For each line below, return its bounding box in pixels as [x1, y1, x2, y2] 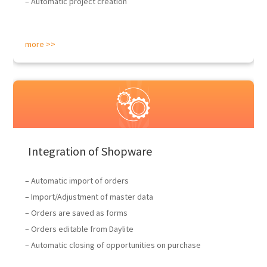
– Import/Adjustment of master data [25, 191, 154, 202]
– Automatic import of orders [25, 175, 129, 186]
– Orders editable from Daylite [25, 223, 134, 234]
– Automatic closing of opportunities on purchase [25, 240, 201, 250]
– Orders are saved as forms [25, 207, 128, 218]
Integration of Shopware [28, 144, 153, 159]
